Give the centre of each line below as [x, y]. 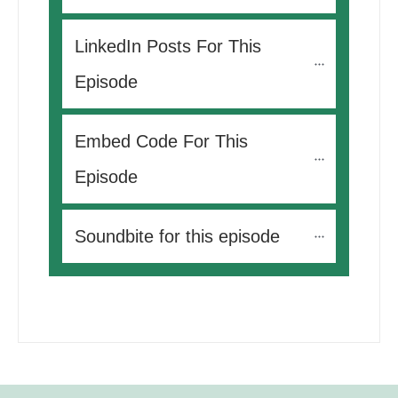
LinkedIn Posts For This [168, 47]
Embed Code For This [161, 142]
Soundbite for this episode [177, 237]
